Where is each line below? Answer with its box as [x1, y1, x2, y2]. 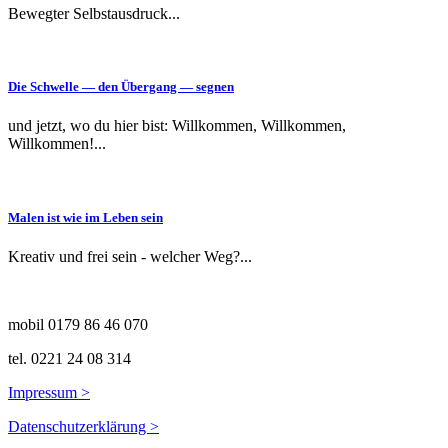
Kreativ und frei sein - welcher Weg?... [8, 247, 252, 265]
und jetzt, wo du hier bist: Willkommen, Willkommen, [8, 117, 346, 135]
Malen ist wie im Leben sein [8, 209, 163, 225]
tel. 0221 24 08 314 [8, 349, 131, 367]
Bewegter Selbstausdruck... [8, 5, 180, 23]
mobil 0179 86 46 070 [8, 315, 148, 333]
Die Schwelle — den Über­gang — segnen [8, 79, 234, 95]
